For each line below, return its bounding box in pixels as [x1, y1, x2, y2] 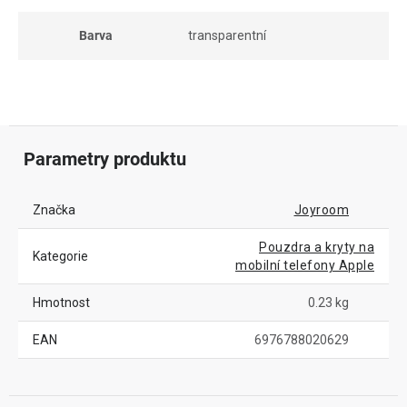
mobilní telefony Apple [235, 258, 374, 273]
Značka [33, 203, 75, 217]
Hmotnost [33, 295, 90, 310]
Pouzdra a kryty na [259, 240, 374, 254]
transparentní [188, 28, 266, 43]
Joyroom [293, 203, 349, 217]
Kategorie [33, 249, 88, 263]
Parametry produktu [24, 148, 186, 170]
